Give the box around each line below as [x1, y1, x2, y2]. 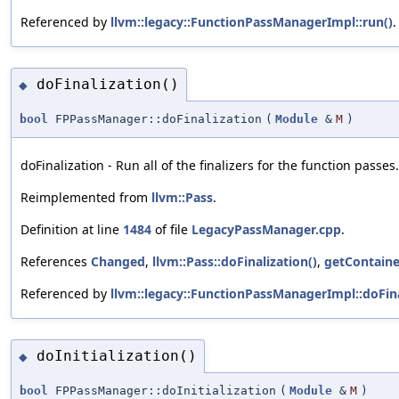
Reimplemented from [20, 188, 151, 206]
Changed [91, 252, 145, 270]
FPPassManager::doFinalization [48, 111, 262, 126]
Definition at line [20, 220, 123, 238]
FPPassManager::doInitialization [48, 383, 276, 397]
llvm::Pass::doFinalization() [152, 252, 317, 270]
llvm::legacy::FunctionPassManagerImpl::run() [110, 13, 393, 31]
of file [151, 220, 191, 238]
